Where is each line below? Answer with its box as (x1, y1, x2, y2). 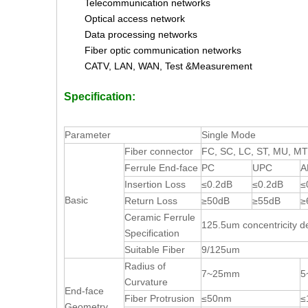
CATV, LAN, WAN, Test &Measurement (85, 60, 252, 71)
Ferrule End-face (124, 162, 198, 173)
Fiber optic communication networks (85, 44, 241, 56)
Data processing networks (85, 28, 197, 40)
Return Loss (124, 195, 177, 206)
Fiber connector (124, 145, 193, 157)
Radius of (124, 260, 166, 272)
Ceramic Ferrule (124, 211, 195, 223)
